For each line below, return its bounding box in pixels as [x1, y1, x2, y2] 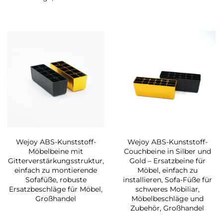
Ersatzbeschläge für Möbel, [9, 185, 103, 194]
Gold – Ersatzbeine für [129, 156, 206, 166]
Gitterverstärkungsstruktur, [7, 156, 104, 166]
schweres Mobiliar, [135, 185, 200, 194]
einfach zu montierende [14, 166, 97, 175]
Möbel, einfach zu [137, 166, 198, 175]
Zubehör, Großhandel [130, 204, 204, 213]
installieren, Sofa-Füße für [122, 175, 212, 185]
